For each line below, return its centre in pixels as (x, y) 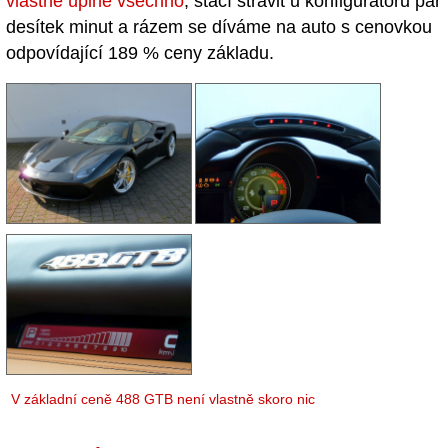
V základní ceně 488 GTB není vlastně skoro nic (163, 398)
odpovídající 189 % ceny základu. (140, 53)
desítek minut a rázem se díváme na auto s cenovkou (219, 27)
